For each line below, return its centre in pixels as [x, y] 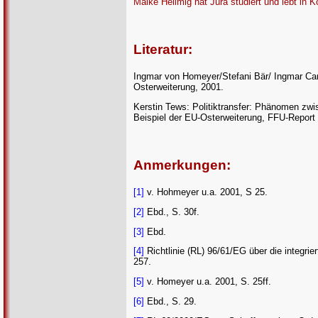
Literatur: [163, 50]
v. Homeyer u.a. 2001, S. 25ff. [208, 282]
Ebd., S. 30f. [172, 212]
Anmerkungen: [182, 165]
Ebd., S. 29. [170, 301]
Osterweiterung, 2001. [179, 87]
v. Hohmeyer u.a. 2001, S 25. [206, 192]
